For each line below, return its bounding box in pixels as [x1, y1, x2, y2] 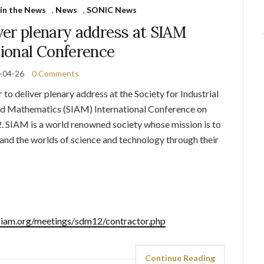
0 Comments [32, 68, 80, 78]
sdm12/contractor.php [75, 214, 166, 226]
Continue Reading [145, 252, 216, 263]
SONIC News [87, 4, 137, 15]
